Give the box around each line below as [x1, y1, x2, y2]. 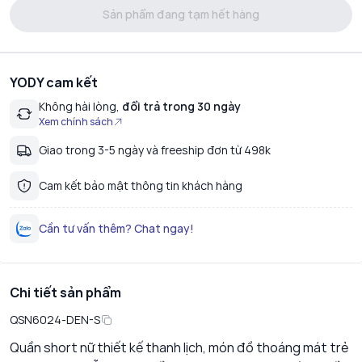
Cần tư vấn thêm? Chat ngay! [39, 221, 194, 237]
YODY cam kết [10, 74, 98, 92]
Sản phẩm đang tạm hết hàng [103, 6, 259, 23]
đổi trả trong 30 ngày [120, 99, 241, 115]
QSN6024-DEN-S [10, 312, 100, 328]
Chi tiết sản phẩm [10, 284, 121, 302]
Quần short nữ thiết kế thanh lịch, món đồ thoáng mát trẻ [10, 339, 349, 357]
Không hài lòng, [39, 99, 120, 115]
